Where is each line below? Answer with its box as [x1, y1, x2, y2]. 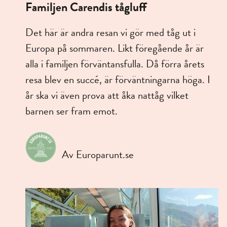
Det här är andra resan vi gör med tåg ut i [25, 24, 196, 41]
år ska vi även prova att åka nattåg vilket [25, 87, 188, 104]
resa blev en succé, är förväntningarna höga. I [25, 71, 210, 88]
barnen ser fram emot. [25, 103, 118, 120]
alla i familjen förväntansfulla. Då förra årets [25, 56, 204, 72]
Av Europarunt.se [61, 146, 134, 163]
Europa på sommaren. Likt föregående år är [25, 40, 204, 57]
